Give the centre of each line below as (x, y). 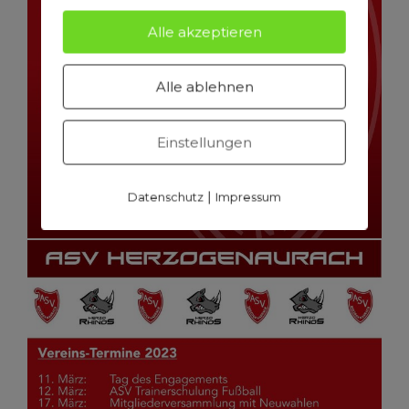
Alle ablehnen (204, 86)
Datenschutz (165, 196)
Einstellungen (204, 142)
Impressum (248, 196)
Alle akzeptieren (204, 31)
